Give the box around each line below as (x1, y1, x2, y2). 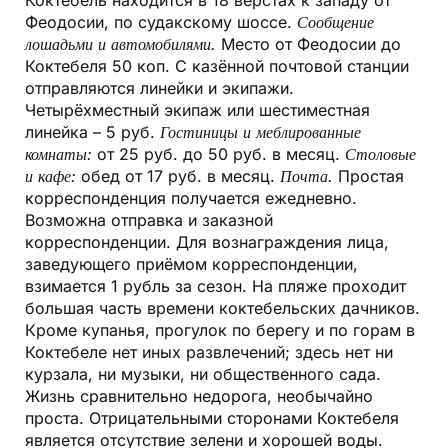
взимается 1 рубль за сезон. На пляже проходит (25, 276, 406, 297)
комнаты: (25, 144, 97, 165)
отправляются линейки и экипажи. (25, 78, 294, 99)
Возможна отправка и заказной (25, 210, 273, 231)
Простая (333, 166, 404, 187)
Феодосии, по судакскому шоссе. (25, 12, 297, 33)
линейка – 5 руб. (25, 122, 160, 143)
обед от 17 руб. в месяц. (76, 166, 280, 187)
